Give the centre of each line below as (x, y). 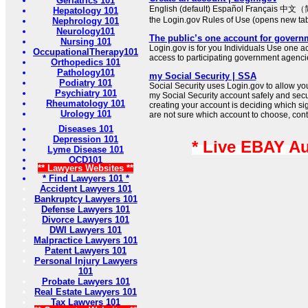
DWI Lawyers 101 (86, 230)
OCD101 (86, 160)
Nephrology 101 (86, 21)
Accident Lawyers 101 (86, 189)
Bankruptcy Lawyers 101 (86, 199)
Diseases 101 (86, 129)
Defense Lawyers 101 (86, 210)
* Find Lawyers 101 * (86, 179)
